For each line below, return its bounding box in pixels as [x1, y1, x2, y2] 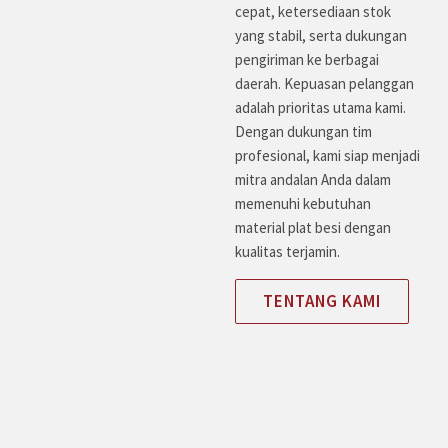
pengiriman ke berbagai [235, 50, 380, 69]
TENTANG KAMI [263, 290, 382, 312]
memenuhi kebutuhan [235, 194, 372, 213]
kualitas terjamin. [235, 242, 341, 261]
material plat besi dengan [235, 218, 392, 237]
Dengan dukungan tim [235, 122, 373, 141]
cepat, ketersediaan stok [235, 2, 392, 21]
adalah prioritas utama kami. [235, 98, 407, 117]
